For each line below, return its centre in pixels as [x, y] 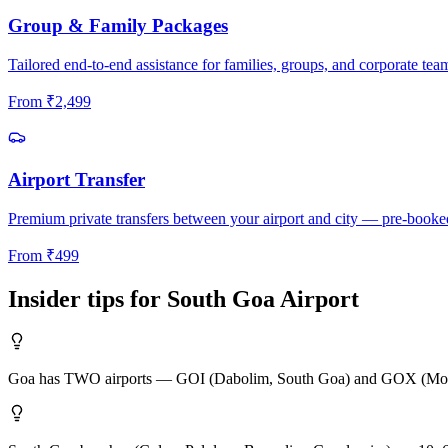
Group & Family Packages [118, 26]
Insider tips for [87, 298]
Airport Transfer [76, 179]
